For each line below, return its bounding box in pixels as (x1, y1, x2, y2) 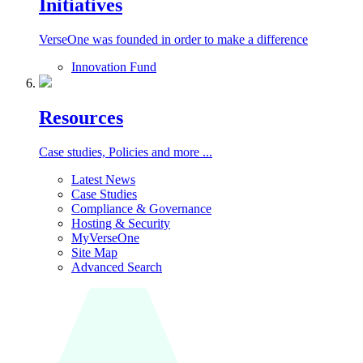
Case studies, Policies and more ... (39, 144, 212, 159)
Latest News (71, 172, 135, 186)
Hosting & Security (71, 216, 170, 230)
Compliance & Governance (71, 201, 211, 216)
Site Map (71, 245, 117, 259)
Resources (39, 106, 123, 128)
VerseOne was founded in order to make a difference (39, 32, 308, 46)
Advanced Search (71, 259, 162, 274)
